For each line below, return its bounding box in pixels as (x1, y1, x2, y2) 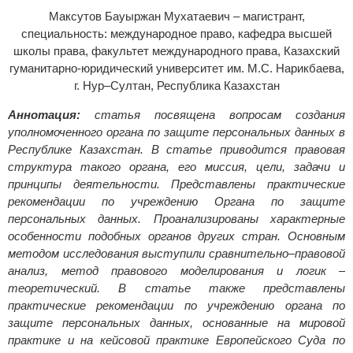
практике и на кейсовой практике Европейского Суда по (8, 333, 345, 347)
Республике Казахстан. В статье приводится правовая (8, 142, 345, 156)
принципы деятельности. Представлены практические (8, 176, 345, 191)
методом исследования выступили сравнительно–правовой (8, 246, 345, 260)
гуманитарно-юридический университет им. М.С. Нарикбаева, (9, 61, 344, 75)
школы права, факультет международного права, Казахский (13, 43, 340, 58)
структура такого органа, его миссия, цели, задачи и (8, 159, 345, 173)
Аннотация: (8, 107, 80, 121)
